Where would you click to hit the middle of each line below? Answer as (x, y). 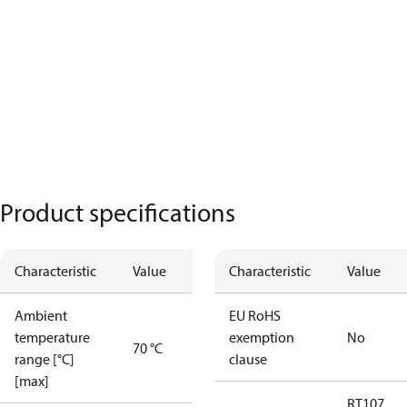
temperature (52, 337)
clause (248, 359)
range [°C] (45, 359)
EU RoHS (255, 315)
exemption (262, 337)
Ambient (41, 315)
